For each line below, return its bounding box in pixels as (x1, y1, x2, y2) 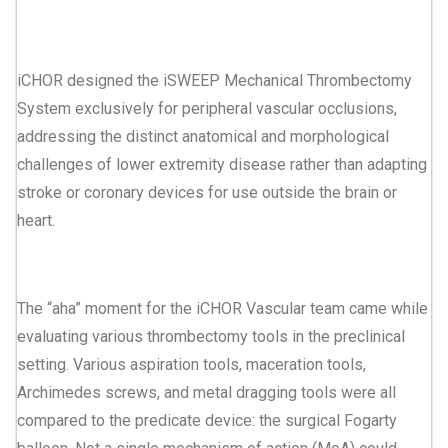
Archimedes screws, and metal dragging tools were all (17, 382, 396, 402)
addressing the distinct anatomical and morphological (17, 126, 389, 146)
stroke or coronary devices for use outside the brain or (17, 182, 397, 202)
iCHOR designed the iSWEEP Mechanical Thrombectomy (17, 70, 412, 90)
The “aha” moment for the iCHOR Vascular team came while (17, 298, 428, 318)
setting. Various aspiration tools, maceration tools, (17, 354, 366, 374)
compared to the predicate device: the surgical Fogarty (17, 410, 397, 430)
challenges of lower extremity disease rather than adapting (17, 154, 427, 174)
